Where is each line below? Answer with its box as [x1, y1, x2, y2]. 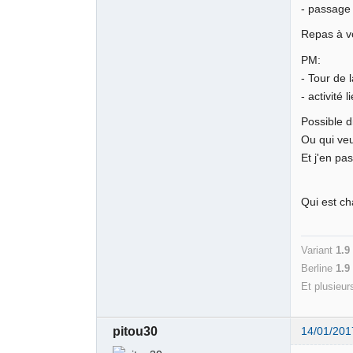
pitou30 [113, 324, 158, 338]
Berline [301, 262, 336, 274]
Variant [301, 244, 336, 256]
